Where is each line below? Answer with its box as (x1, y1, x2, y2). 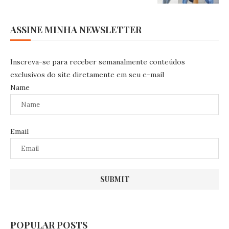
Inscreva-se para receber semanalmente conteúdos (10, 57, 185, 66)
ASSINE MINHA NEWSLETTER (10, 23, 142, 36)
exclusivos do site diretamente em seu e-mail (10, 70, 164, 79)
